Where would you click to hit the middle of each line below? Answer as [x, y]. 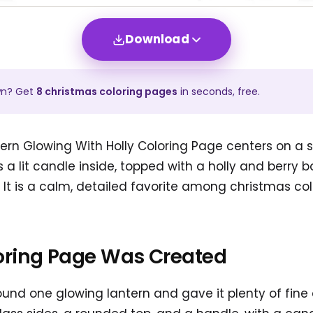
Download [157, 39]
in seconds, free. [219, 92]
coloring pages [137, 92]
